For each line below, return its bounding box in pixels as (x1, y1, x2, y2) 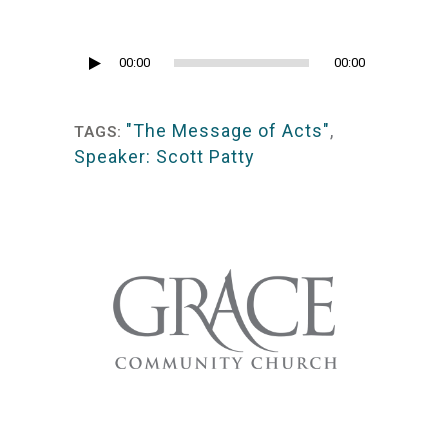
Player (73, 80, 122, 101)
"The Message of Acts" (126, 120, 330, 141)
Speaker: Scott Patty (74, 146, 255, 167)
